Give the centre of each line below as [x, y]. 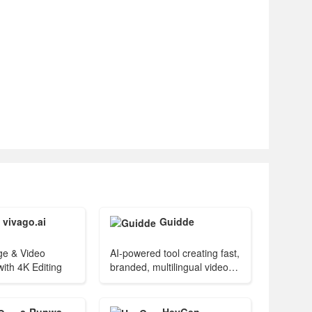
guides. [126, 281]
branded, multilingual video [170, 267]
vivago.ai [25, 221]
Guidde [177, 221]
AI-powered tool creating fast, [175, 253]
